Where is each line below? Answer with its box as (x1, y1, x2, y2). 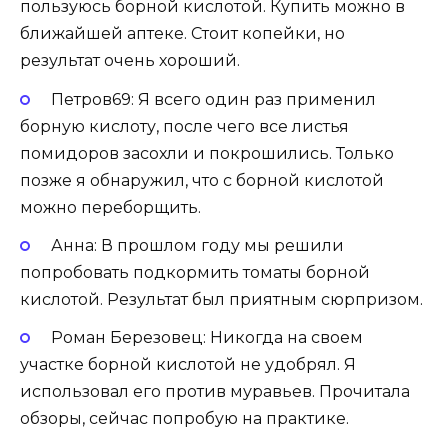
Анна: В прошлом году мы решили (50, 235, 344, 255)
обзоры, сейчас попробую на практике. (20, 408, 349, 428)
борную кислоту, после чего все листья (20, 116, 349, 136)
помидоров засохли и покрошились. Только (20, 143, 394, 163)
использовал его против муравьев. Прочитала (20, 381, 410, 401)
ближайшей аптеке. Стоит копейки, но (20, 24, 345, 44)
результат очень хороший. (20, 51, 240, 71)
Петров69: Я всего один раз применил (50, 89, 376, 109)
